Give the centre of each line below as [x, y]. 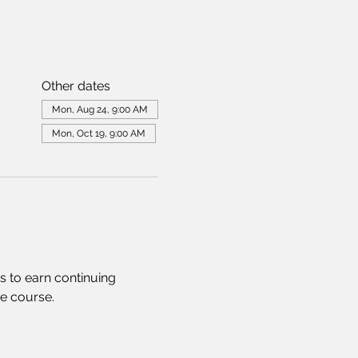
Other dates [76, 86]
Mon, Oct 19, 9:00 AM [98, 133]
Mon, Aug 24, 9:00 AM [99, 109]
